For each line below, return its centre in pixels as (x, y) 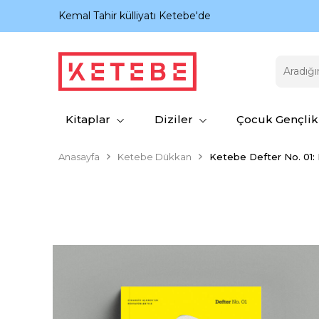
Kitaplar (88, 119)
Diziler (173, 119)
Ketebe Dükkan (155, 157)
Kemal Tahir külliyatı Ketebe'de (135, 16)
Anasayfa (79, 157)
